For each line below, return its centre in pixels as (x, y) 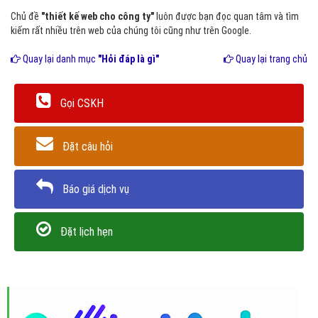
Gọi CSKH (82, 104)
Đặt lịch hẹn (87, 232)
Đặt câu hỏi (88, 146)
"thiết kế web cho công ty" (98, 16)
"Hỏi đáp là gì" (128, 59)
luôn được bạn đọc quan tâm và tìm (226, 16)
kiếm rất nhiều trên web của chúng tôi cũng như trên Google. (131, 31)
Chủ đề (26, 16)
